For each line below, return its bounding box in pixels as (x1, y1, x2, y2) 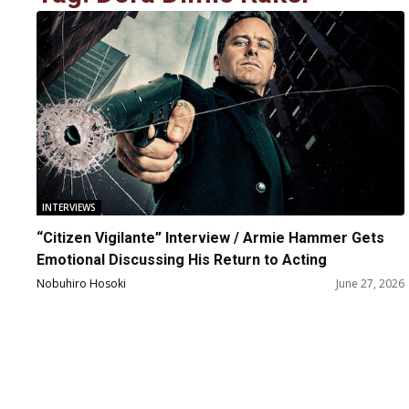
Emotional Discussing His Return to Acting (37, 251, 327, 269)
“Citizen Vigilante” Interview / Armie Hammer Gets (37, 229, 384, 247)
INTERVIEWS (42, 201, 96, 215)
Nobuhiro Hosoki (37, 276, 126, 292)
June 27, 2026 (336, 276, 405, 292)
